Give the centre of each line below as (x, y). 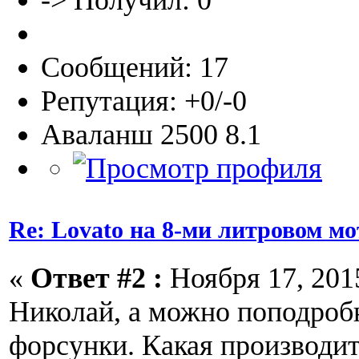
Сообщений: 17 (135, 68)
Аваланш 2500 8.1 (151, 135)
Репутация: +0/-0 (144, 101)
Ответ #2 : (97, 278)
